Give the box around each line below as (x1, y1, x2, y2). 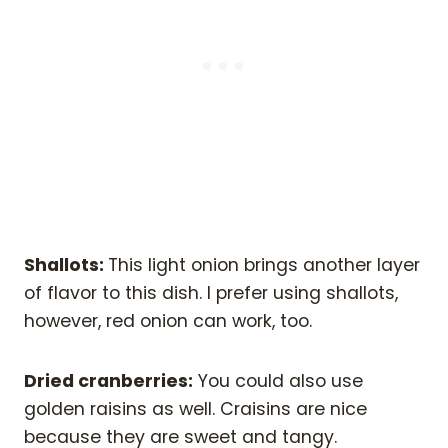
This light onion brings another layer (108, 253, 420, 278)
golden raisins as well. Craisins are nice (24, 397, 367, 422)
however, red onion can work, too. (24, 309, 312, 334)
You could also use (193, 369, 363, 394)
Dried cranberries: (24, 369, 193, 394)
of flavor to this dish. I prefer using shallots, (24, 281, 398, 306)
